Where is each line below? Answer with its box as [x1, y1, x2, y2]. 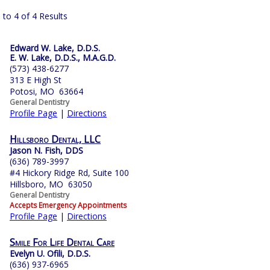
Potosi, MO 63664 [10, 86, 83, 98]
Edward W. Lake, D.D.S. [10, 42, 100, 54]
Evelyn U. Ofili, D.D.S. [10, 248, 90, 260]
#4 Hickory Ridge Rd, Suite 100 [10, 167, 129, 179]
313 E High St [10, 74, 61, 86]
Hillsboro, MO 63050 [10, 178, 92, 190]
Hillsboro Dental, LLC [10, 133, 101, 146]
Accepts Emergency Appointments [10, 200, 127, 211]
